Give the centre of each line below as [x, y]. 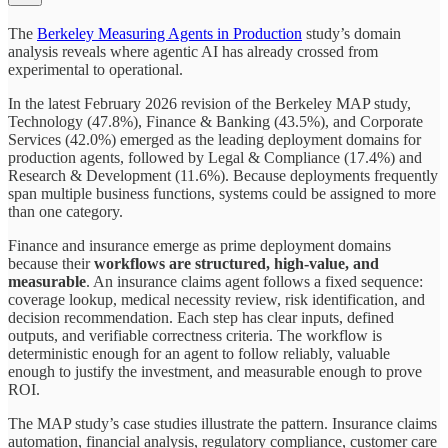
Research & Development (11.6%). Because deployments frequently [223, 176]
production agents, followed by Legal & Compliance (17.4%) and [215, 158]
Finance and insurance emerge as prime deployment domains [199, 246]
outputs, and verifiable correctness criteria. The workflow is [195, 336]
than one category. [65, 212]
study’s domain [351, 34]
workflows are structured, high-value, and [236, 264]
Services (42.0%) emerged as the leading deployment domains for [214, 140]
